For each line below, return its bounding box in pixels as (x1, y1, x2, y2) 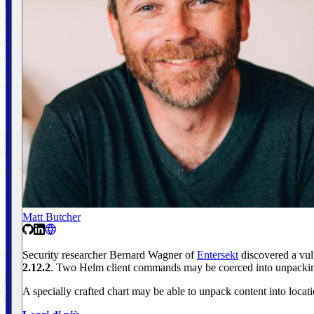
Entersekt (197, 248, 238, 261)
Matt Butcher (22, 210, 81, 223)
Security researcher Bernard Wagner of (22, 248, 197, 261)
